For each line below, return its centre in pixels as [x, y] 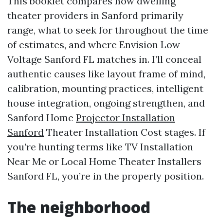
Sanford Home [42, 118]
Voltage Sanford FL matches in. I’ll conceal [104, 59]
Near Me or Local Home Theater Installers [104, 161]
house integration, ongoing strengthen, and [106, 103]
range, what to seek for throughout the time [108, 30]
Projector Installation [126, 118]
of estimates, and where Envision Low [94, 45]
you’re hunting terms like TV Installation [100, 147]
